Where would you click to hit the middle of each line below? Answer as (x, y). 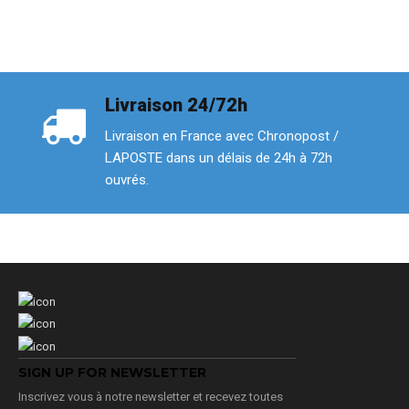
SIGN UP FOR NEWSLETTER (112, 372)
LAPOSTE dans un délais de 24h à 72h (219, 157)
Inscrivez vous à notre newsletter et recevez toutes (151, 397)
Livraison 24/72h (176, 105)
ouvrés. (127, 179)
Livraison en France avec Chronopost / (222, 136)
